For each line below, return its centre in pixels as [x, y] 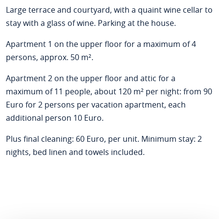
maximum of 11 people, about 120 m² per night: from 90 [109, 91]
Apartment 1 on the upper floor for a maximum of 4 [101, 44]
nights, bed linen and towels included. [75, 152]
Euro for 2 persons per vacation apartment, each [96, 105]
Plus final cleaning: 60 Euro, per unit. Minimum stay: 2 [104, 139]
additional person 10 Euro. [55, 118]
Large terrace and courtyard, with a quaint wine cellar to [109, 10]
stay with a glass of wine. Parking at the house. [91, 23]
